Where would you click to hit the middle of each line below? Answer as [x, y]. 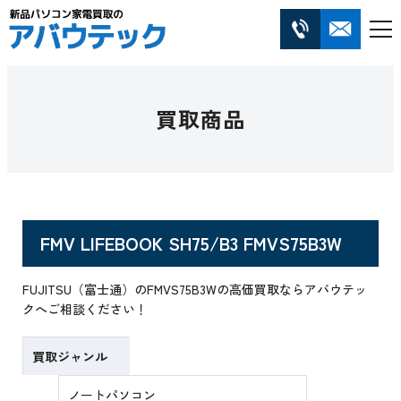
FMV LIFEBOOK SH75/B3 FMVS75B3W [192, 243]
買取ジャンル [70, 357]
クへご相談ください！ [85, 309]
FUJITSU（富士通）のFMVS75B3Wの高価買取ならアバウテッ [195, 290]
